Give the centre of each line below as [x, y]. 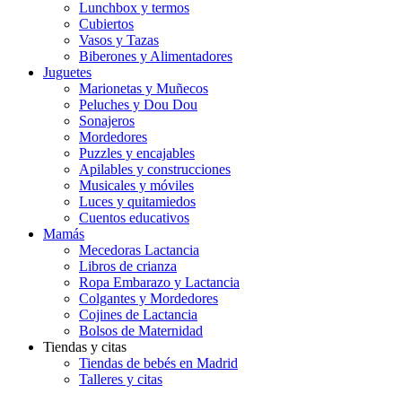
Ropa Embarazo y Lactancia [159, 282]
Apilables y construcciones [155, 169]
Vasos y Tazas [119, 40]
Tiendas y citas [85, 347]
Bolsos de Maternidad [141, 331]
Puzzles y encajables [137, 153]
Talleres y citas [121, 379]
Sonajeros [107, 121]
